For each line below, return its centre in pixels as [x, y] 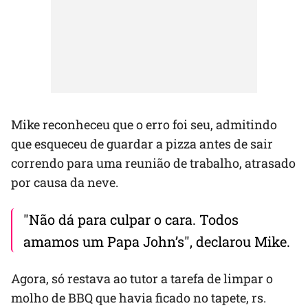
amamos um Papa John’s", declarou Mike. [157, 241]
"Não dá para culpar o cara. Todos [131, 219]
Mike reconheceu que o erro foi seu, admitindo [144, 124]
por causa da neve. [65, 182]
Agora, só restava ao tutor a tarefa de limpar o [142, 278]
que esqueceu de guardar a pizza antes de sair [142, 143]
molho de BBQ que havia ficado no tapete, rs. [139, 297]
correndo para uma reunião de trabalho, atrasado [153, 163]
